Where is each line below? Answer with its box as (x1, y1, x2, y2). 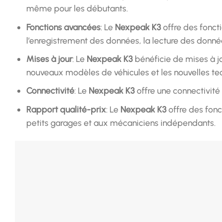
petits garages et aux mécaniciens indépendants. (26, 117, 216, 128)
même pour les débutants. (26, 3, 128, 14)
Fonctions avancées (26, 21, 101, 32)
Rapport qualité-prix (26, 104, 106, 114)
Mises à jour (26, 54, 72, 64)
